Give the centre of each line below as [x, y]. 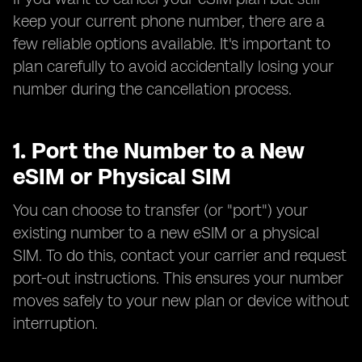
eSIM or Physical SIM [122, 176]
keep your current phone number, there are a [169, 21]
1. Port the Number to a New [159, 150]
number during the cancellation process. [152, 89]
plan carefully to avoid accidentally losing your [173, 66]
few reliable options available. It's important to [172, 44]
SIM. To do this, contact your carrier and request [180, 255]
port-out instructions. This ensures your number [178, 278]
